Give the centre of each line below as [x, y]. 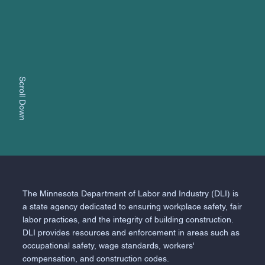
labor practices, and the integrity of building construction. [128, 220]
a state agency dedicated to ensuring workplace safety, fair [132, 207]
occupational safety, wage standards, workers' [109, 246]
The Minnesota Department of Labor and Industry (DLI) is [131, 194]
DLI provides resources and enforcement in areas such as [131, 233]
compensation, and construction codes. [96, 259]
